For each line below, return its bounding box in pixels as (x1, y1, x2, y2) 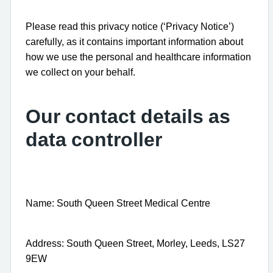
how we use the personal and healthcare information (26, 51, 251, 62)
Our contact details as (26, 106, 230, 126)
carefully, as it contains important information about (26, 36, 243, 47)
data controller (26, 129, 162, 149)
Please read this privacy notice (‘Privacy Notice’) (26, 21, 234, 32)
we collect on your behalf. (26, 66, 135, 77)
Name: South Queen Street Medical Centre (26, 197, 210, 208)
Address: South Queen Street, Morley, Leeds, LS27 (26, 238, 245, 249)
